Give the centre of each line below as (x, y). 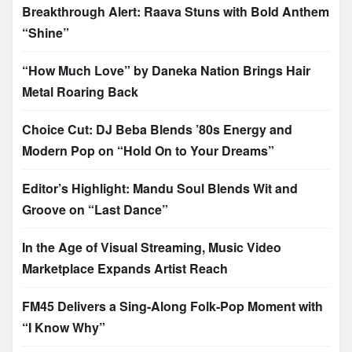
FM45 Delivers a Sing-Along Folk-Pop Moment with (172, 306)
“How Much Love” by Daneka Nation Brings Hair (166, 71)
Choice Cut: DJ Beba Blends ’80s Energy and (157, 130)
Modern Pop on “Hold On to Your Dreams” (148, 151)
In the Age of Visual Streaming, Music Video (152, 247)
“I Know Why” (64, 328)
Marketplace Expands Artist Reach (125, 269)
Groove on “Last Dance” (95, 210)
